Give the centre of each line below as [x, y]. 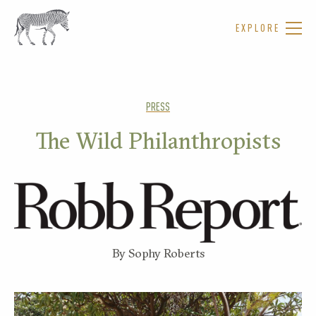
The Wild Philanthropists [158, 141]
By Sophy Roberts [158, 253]
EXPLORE [258, 28]
